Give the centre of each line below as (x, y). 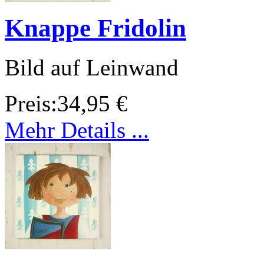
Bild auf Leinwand (92, 67)
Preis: (31, 103)
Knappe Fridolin (95, 28)
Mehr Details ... (77, 130)
